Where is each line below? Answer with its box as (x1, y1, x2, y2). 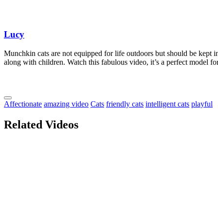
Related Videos (4, 118, 78, 131)
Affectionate (4, 100, 42, 108)
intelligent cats (145, 100, 189, 108)
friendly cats (106, 100, 144, 108)
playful (191, 100, 213, 108)
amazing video (44, 100, 89, 108)
